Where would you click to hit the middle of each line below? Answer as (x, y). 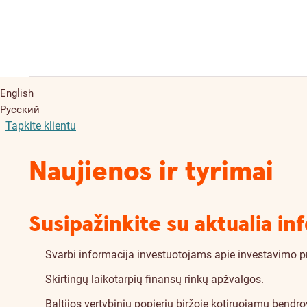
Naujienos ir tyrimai (151, 172)
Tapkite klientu (41, 126)
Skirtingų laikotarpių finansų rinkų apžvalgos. (155, 279)
